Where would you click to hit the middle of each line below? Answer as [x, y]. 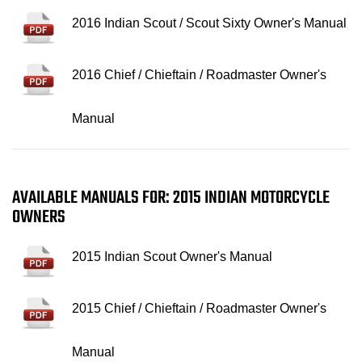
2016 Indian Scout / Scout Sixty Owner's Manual [209, 23]
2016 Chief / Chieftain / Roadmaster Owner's [199, 74]
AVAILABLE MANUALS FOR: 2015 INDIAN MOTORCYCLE [171, 198]
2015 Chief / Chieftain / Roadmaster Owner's [199, 308]
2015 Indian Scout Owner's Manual [172, 256]
